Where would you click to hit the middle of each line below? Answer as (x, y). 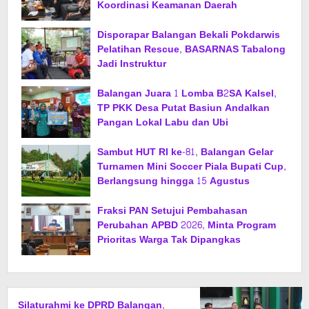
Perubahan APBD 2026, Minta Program (187, 226)
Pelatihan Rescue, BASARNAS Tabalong (191, 50)
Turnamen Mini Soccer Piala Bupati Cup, (192, 167)
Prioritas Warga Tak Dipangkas (169, 240)
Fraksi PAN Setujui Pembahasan (172, 211)
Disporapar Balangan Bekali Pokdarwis (189, 35)
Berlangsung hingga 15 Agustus (173, 181)
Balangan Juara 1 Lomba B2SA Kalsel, (187, 94)
